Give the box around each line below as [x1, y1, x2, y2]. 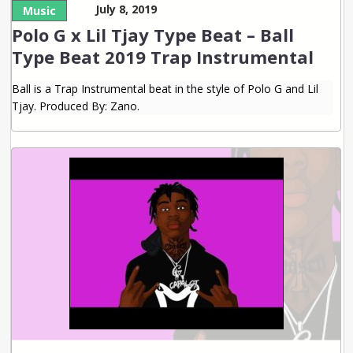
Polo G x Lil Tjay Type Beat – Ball [12, 22, 295, 46]
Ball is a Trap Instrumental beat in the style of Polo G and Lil [12, 80, 319, 96]
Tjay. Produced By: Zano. [12, 98, 140, 113]
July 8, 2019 [95, 2, 158, 17]
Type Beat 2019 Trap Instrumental [12, 44, 314, 69]
